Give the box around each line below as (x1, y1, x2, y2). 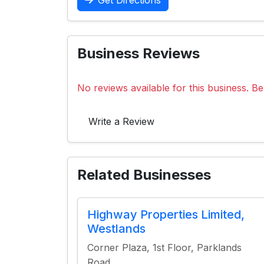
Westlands (87, 222, 146, 236)
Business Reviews (77, 45, 200, 62)
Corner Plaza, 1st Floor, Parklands (87, 242, 242, 253)
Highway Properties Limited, (87, 207, 245, 222)
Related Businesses (77, 166, 211, 183)
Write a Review (88, 115, 154, 127)
